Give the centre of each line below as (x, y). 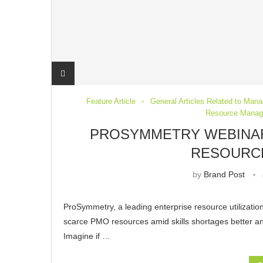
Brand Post (224, 175)
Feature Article (111, 102)
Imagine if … (87, 236)
